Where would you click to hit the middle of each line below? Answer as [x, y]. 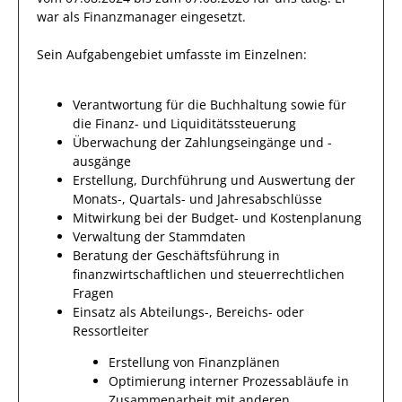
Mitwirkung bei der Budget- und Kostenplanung [217, 218]
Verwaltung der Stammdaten [159, 236]
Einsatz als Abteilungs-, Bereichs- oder [188, 312]
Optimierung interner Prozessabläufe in [229, 381]
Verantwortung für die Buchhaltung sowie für [210, 105]
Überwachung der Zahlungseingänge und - [202, 142]
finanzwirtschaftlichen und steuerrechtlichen [209, 274]
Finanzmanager [130, 17]
